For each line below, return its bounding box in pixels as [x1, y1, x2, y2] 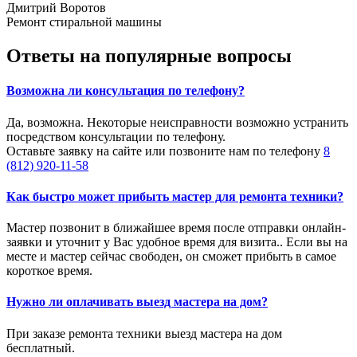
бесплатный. [6, 340, 75, 355]
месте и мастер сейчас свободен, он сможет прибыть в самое [6, 249, 336, 264]
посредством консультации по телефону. [6, 129, 226, 143]
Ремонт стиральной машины [6, 15, 162, 29]
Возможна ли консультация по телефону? [6, 84, 245, 98]
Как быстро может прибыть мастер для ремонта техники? [6, 189, 343, 203]
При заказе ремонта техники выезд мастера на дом [6, 326, 282, 340]
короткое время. [6, 264, 92, 278]
